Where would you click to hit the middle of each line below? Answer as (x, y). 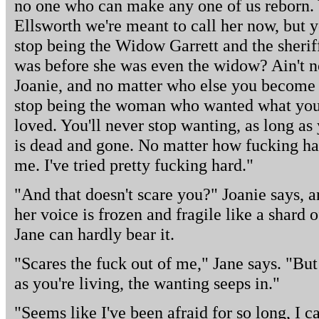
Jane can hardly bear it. (94, 234)
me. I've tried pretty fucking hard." (134, 165)
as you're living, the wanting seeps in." (147, 283)
